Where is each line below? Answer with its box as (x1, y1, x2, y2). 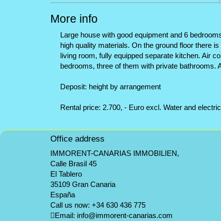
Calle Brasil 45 (50, 159, 97, 168)
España (50, 190, 75, 199)
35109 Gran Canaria (50, 180, 115, 188)
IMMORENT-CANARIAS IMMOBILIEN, (50, 149, 179, 157)
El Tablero (50, 170, 82, 178)
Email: (55, 211, 77, 220)
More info (50, 12, 98, 25)
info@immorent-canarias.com (77, 211, 173, 220)
